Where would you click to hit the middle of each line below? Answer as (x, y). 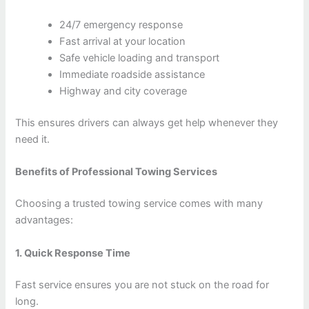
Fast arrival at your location (123, 42)
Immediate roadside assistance (132, 75)
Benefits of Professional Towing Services (117, 172)
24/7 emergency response (121, 25)
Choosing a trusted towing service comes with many (139, 204)
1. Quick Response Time (73, 253)
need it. (33, 140)
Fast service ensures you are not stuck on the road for (142, 285)
